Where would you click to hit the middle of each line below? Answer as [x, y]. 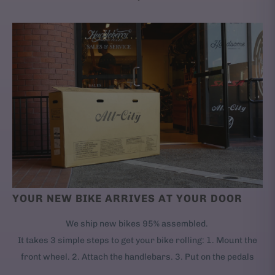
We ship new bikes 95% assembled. [137, 224]
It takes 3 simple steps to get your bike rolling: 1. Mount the [137, 241]
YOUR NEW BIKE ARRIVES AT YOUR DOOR [127, 199]
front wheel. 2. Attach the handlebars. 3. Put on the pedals [137, 257]
